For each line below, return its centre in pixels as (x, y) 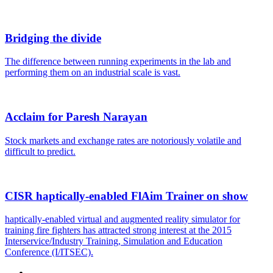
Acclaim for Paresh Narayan (76, 117)
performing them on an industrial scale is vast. (93, 73)
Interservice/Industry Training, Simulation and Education (114, 241)
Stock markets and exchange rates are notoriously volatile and (123, 140)
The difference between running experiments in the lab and (118, 62)
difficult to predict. (40, 151)
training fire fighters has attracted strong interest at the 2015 (118, 230)
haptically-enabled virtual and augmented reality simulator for (122, 219)
